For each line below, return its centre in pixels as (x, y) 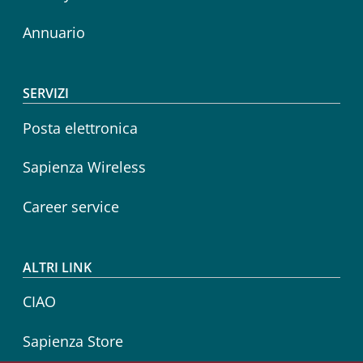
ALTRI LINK (57, 267)
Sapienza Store (73, 342)
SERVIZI (46, 93)
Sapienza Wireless (84, 167)
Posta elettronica (80, 128)
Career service (71, 206)
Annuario (54, 33)
